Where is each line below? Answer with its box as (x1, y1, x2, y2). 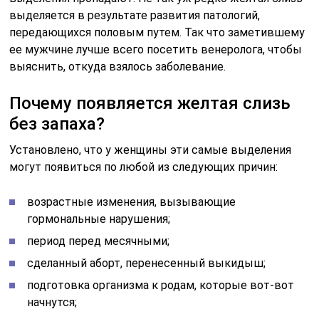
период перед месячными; (27, 234, 170, 248)
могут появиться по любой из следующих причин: (9, 160, 278, 174)
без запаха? (9, 114, 105, 134)
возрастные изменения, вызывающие (27, 195, 236, 209)
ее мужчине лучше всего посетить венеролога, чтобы (9, 43, 303, 56)
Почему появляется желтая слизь (9, 93, 291, 113)
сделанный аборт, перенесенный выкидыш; (27, 256, 266, 270)
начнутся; (27, 296, 78, 309)
